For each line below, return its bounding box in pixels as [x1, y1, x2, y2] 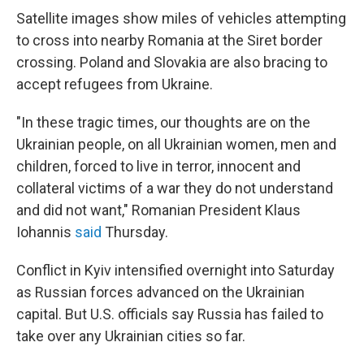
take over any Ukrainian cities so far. [16, 327, 245, 344]
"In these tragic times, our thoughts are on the [16, 114, 310, 131]
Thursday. [102, 223, 168, 240]
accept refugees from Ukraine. [16, 76, 213, 93]
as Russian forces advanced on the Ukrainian [16, 284, 305, 301]
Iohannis [16, 223, 75, 240]
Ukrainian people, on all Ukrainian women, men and [16, 136, 336, 153]
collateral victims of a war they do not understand [16, 180, 333, 197]
